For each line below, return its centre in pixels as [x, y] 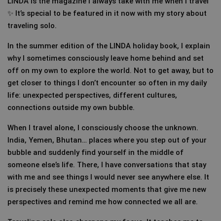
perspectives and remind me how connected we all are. [103, 202]
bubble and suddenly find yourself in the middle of [95, 152]
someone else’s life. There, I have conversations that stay [107, 165]
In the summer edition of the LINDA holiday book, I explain [109, 46]
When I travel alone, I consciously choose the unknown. [103, 128]
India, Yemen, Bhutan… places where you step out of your [107, 140]
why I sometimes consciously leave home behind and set [106, 58]
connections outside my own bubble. [71, 108]
